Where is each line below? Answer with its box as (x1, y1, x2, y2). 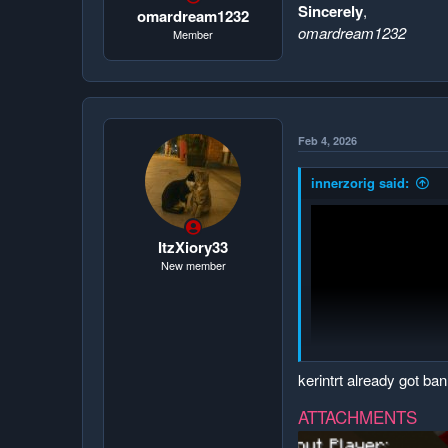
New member (160, 257, 226, 273)
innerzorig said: (311, 172, 409, 192)
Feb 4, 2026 (298, 132, 357, 148)
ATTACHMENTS (298, 404, 417, 429)
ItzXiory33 (158, 236, 228, 258)
